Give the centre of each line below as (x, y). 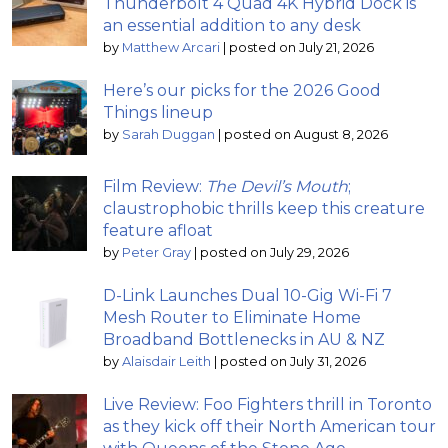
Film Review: (154, 186)
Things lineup (158, 112)
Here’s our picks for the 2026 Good (242, 90)
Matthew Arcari (171, 47)
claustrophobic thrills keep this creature (264, 208)
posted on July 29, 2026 (274, 252)
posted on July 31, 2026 (293, 361)
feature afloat (158, 230)
